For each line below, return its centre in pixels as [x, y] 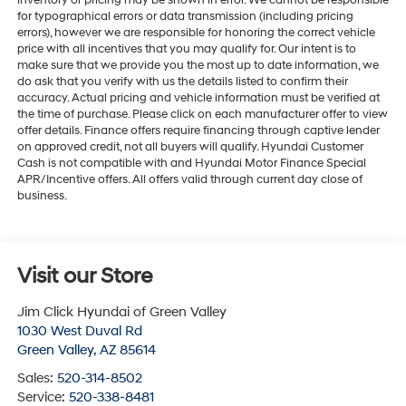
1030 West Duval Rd [79, 332]
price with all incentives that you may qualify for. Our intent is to [186, 49]
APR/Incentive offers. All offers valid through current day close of [189, 180]
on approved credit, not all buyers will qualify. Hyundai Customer [190, 147]
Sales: [37, 379]
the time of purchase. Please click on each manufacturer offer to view [202, 115]
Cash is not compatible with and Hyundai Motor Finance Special [191, 164]
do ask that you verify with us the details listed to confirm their [182, 82]
